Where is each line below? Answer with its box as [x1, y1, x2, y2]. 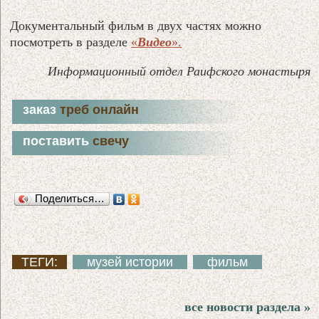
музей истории [87, 254, 174, 269]
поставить [23, 133, 93, 148]
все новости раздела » [184, 299, 310, 314]
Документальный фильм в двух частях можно [10, 18, 262, 33]
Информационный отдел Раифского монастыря [47, 63, 310, 78]
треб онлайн [60, 102, 140, 117]
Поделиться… [35, 192, 105, 204]
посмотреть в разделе [10, 34, 128, 49]
